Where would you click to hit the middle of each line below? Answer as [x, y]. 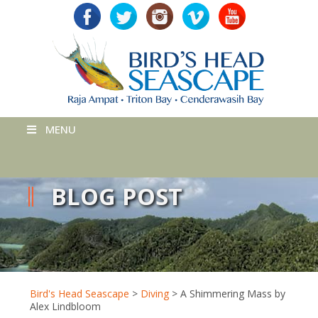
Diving [155, 294]
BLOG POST [117, 196]
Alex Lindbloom [65, 306]
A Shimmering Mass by [233, 294]
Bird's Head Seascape [79, 294]
